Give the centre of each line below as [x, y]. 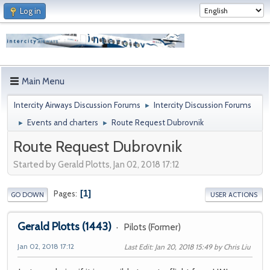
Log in [30, 11]
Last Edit [138, 246]
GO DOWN [27, 194]
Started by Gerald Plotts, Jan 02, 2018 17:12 [96, 164]
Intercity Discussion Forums [202, 105]
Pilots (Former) [152, 227]
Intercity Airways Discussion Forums [77, 105]
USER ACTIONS [234, 194]
